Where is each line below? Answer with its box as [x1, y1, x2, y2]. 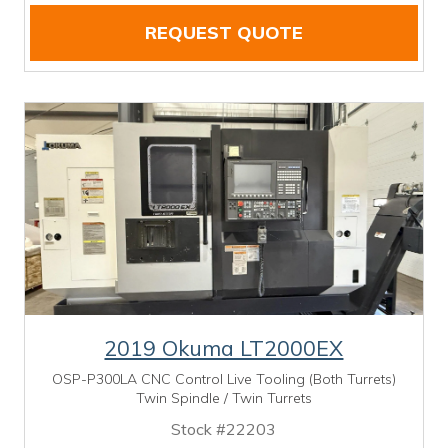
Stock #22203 [171, 418, 277, 439]
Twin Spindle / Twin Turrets [135, 388, 312, 407]
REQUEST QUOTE [144, 20, 303, 44]
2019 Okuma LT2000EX [104, 333, 344, 361]
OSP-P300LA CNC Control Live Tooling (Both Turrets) [51, 369, 396, 388]
